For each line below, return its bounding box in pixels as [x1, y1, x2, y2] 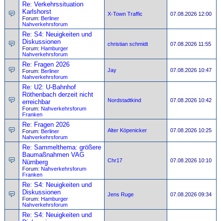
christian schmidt [108, 41, 148, 47]
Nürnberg [22, 158, 48, 166]
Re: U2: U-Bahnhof [22, 83, 76, 91]
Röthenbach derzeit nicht [22, 91, 93, 98]
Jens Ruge [108, 191, 134, 197]
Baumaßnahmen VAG [22, 151, 84, 158]
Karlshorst [22, 8, 51, 15]
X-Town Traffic [108, 11, 143, 17]
